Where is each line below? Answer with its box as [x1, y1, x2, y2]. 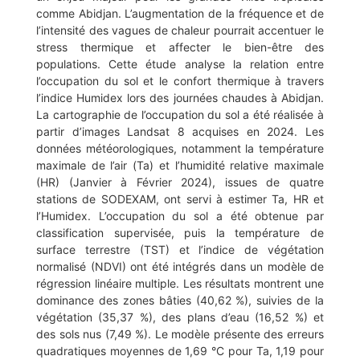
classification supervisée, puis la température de [36, 226, 324, 240]
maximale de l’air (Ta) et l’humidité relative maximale [36, 158, 324, 173]
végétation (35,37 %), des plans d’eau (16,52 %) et [36, 310, 324, 325]
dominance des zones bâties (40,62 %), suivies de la [36, 293, 324, 308]
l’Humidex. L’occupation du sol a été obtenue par [36, 209, 324, 223]
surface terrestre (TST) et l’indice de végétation [36, 243, 324, 257]
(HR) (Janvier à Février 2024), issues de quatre [36, 175, 324, 190]
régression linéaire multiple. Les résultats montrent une [36, 276, 324, 291]
